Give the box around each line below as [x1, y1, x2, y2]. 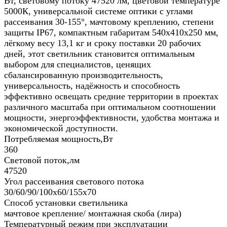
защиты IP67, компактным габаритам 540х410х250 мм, [4, 27, 218, 38]
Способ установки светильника [4, 198, 128, 208]
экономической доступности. [4, 123, 118, 134]
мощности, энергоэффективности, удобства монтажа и [4, 112, 219, 123]
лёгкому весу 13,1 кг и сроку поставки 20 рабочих [4, 38, 201, 49]
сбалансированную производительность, [4, 70, 163, 81]
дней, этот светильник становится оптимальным [4, 49, 195, 59]
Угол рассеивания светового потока [4, 176, 144, 187]
